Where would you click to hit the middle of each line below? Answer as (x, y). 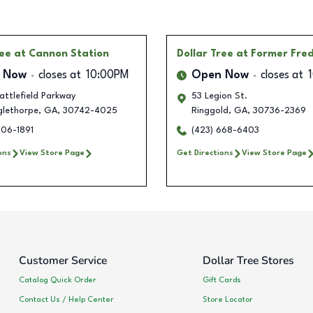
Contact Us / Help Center (66, 299)
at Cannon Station (61, 54)
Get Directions (205, 153)
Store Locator (227, 299)
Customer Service (63, 261)
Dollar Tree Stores (248, 261)
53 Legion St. (219, 96)
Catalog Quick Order (58, 280)
